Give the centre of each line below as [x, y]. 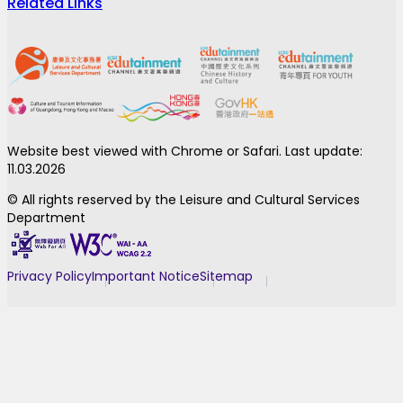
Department [46, 218]
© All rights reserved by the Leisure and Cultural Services [184, 200]
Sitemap [226, 276]
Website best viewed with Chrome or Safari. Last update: [185, 151]
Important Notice [146, 276]
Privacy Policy [49, 276]
